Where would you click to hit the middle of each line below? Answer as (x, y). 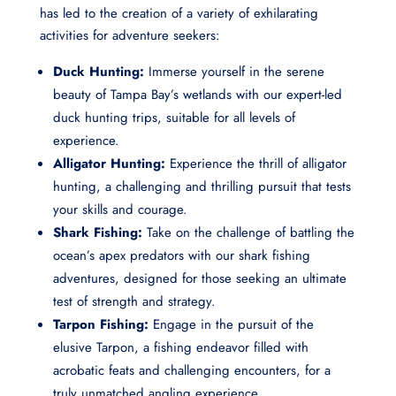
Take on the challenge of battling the (248, 233)
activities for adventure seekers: (129, 36)
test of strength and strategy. (134, 302)
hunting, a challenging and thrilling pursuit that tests (202, 187)
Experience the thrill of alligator (255, 164)
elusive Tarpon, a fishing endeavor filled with (180, 348)
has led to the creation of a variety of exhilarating (179, 14)
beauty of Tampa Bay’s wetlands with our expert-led (197, 95)
